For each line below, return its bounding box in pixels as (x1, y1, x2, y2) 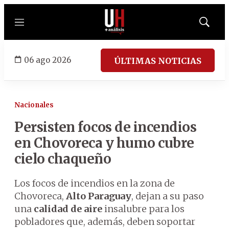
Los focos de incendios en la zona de (14, 177, 175, 189)
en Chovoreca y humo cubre (14, 134, 194, 151)
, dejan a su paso (131, 190, 204, 202)
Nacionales (14, 101, 54, 109)
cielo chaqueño (14, 150, 111, 167)
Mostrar (203, 21, 226, 29)
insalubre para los (102, 203, 185, 215)
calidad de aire (34, 203, 102, 215)
